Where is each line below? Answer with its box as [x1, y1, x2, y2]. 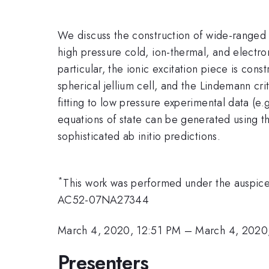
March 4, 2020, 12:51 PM [58, 222, 181, 238]
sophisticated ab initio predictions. [58, 128, 220, 144]
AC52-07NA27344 [58, 192, 150, 208]
